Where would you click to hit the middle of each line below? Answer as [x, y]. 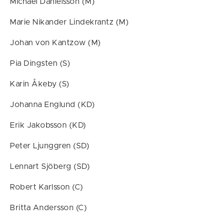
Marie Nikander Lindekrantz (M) [69, 22]
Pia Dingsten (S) [40, 63]
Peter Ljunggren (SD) [50, 146]
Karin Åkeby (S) [40, 84]
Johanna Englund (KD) [52, 105]
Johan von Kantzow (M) [55, 43]
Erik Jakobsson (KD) [48, 125]
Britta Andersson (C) [48, 208]
